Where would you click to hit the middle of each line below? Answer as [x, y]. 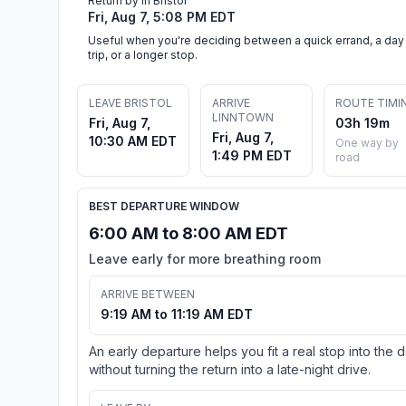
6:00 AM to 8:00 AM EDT [188, 233]
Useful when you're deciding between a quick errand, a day [246, 40]
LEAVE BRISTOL [130, 102]
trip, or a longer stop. [143, 54]
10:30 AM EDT [133, 140]
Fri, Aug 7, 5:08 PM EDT [162, 16]
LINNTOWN [243, 117]
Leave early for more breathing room [205, 258]
